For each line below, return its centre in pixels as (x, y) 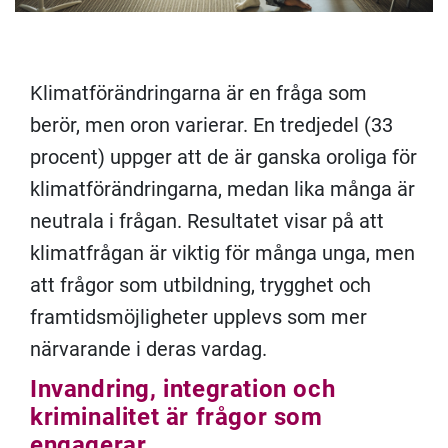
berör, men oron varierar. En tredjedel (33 (211, 125)
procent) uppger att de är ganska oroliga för (223, 157)
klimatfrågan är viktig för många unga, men (222, 253)
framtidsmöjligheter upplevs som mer (198, 317)
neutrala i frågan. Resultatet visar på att (207, 221)
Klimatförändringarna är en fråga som (198, 93)
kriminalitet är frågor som (176, 417)
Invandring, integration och (183, 389)
